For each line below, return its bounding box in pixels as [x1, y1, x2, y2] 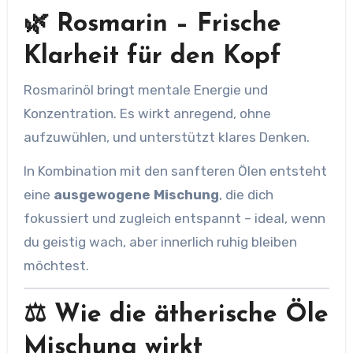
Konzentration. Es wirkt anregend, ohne [23, 106, 271, 121]
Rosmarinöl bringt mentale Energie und [23, 82, 268, 98]
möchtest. [23, 258, 89, 273]
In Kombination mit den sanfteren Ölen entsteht [23, 163, 327, 179]
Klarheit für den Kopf [23, 43, 281, 69]
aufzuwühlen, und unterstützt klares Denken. [23, 129, 310, 145]
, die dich [218, 187, 273, 203]
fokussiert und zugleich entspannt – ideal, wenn [23, 210, 325, 226]
